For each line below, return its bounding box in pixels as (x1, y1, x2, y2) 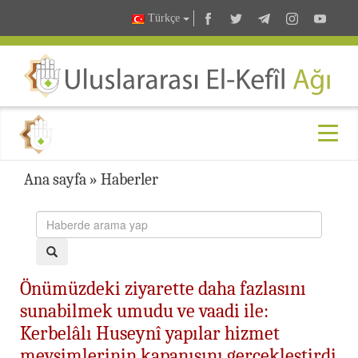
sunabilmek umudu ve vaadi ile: (20, 299, 268, 322)
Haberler (101, 169, 158, 189)
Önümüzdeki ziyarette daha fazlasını (20, 276, 306, 300)
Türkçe (145, 12, 183, 25)
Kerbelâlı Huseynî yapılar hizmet (20, 321, 280, 344)
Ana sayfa (24, 169, 86, 189)
